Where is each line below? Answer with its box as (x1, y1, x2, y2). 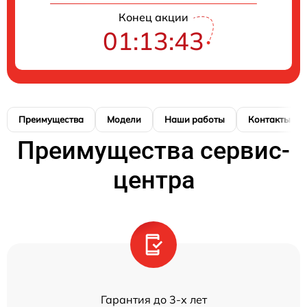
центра (112, 165, 195, 195)
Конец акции (119, 10, 188, 24)
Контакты (248, 113, 291, 125)
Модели (107, 113, 141, 125)
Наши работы (164, 113, 225, 125)
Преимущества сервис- (17, 136, 290, 165)
